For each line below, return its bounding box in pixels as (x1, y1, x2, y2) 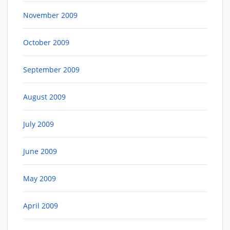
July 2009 (23, 119, 54, 129)
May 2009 (23, 174, 56, 184)
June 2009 (23, 146, 57, 157)
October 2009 (23, 37, 69, 48)
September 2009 (23, 65, 80, 75)
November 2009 (23, 10, 78, 21)
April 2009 (23, 201, 58, 211)
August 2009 (23, 92, 66, 102)
